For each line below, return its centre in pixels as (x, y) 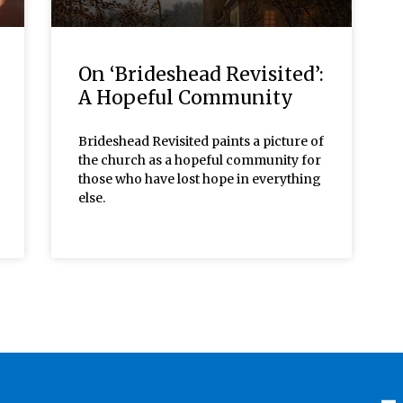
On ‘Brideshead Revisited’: (201, 74)
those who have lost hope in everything (200, 179)
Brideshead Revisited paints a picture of (201, 141)
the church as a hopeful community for (200, 160)
